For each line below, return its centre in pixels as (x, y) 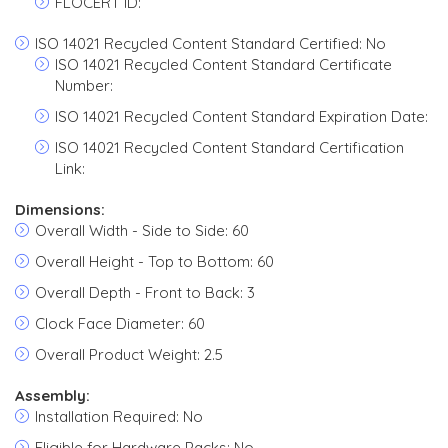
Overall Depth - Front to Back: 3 (145, 292)
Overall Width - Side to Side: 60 (142, 230)
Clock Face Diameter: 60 (120, 323)
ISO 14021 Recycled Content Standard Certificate (223, 64)
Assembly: (52, 395)
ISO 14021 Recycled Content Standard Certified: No (210, 43)
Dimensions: (60, 209)
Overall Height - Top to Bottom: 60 (154, 261)
